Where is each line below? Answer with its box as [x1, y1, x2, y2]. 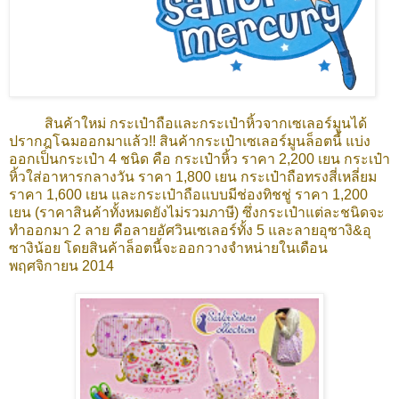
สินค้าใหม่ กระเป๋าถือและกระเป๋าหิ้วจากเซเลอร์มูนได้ [45, 116, 367, 132]
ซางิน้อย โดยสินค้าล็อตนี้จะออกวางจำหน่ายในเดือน [9, 240, 328, 256]
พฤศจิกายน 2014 [9, 258, 114, 274]
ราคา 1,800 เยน [138, 169, 237, 185]
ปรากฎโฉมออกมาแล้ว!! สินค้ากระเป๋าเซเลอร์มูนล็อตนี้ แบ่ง [9, 134, 370, 150]
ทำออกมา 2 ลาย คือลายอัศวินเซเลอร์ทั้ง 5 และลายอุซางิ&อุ [9, 223, 371, 239]
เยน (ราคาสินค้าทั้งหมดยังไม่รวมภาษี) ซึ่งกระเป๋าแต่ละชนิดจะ [9, 205, 385, 221]
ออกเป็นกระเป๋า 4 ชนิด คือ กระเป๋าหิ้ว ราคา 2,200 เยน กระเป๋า [9, 151, 390, 167]
